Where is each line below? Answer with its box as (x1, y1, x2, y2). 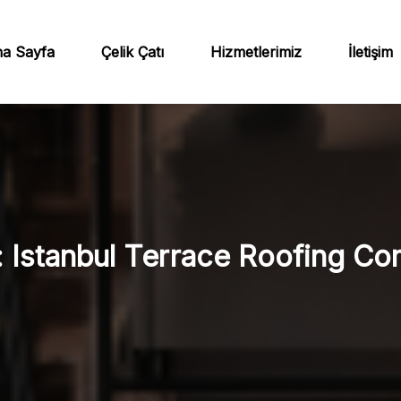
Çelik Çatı (101, 43, 164, 61)
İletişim (348, 43, 393, 61)
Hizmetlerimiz (210, 43, 302, 61)
